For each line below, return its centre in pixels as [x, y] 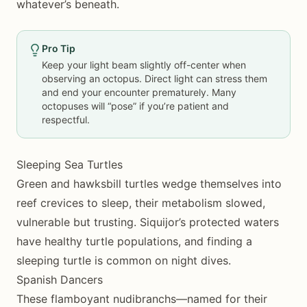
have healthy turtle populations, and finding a [134, 241]
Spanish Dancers [60, 280]
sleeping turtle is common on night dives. [124, 260]
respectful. [66, 120]
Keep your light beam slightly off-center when [144, 65]
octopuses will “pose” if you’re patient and [135, 106]
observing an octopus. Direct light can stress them [155, 78]
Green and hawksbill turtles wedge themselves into [149, 184]
